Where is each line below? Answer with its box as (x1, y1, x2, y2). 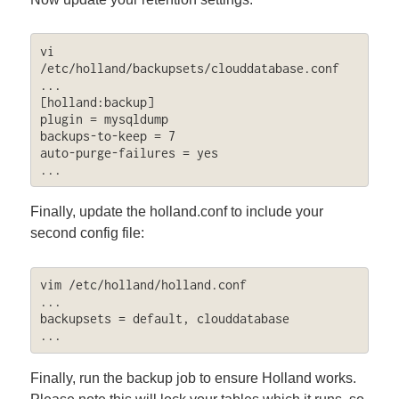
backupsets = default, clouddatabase (39, 311, 289, 327)
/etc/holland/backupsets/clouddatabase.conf (39, 60, 339, 76)
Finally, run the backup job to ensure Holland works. (30, 370, 357, 386)
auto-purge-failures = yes (39, 144, 218, 160)
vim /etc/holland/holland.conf (39, 277, 247, 293)
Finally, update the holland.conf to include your (30, 204, 324, 220)
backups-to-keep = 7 (39, 127, 175, 143)
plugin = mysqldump (39, 110, 168, 126)
